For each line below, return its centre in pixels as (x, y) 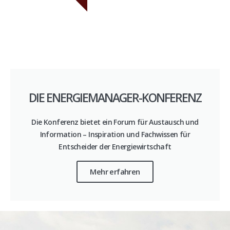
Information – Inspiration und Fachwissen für (115, 135)
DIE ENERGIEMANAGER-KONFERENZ (115, 98)
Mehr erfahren (115, 172)
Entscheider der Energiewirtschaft (115, 147)
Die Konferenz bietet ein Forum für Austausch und (115, 122)
